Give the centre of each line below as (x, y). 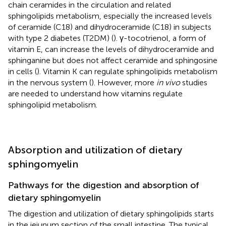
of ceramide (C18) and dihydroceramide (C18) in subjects (110, 27)
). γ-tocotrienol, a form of (160, 38)
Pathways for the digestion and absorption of (104, 185)
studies (194, 82)
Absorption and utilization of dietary (95, 150)
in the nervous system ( (50, 82)
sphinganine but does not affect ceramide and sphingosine (113, 60)
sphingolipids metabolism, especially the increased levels (110, 16)
